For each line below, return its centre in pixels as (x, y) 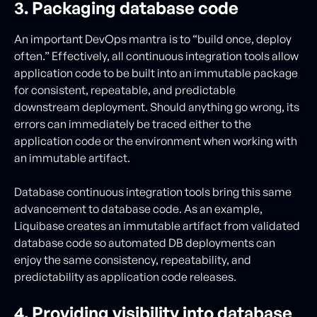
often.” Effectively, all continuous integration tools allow (156, 56)
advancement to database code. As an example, (138, 208)
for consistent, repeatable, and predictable (125, 90)
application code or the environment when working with (156, 140)
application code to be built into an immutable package (156, 73)
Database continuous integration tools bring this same (153, 191)
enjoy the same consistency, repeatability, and (133, 259)
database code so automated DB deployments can (145, 242)
